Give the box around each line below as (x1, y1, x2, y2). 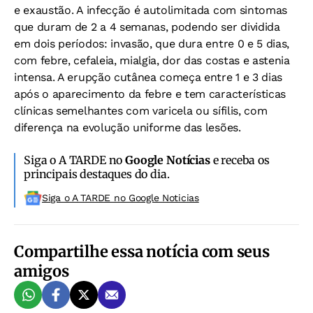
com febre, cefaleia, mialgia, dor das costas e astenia (14, 54, 290, 68)
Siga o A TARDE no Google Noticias (42, 192, 199, 204)
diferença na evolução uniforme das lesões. (14, 121, 241, 135)
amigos (14, 261, 69, 282)
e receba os (210, 153, 270, 168)
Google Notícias (125, 153, 210, 168)
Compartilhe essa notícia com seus (14, 242, 270, 262)
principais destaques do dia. (24, 167, 170, 182)
